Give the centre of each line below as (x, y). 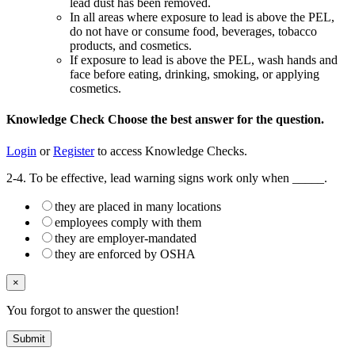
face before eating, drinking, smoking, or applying (195, 74)
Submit (29, 338)
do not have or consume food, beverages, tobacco (193, 32)
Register (74, 151)
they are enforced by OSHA (125, 254)
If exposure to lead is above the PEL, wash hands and (204, 60)
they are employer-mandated (126, 238)
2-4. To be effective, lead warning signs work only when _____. (167, 177)
